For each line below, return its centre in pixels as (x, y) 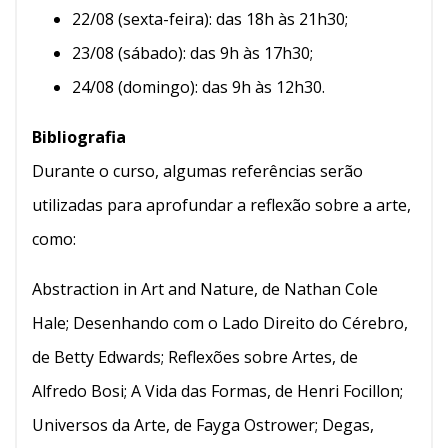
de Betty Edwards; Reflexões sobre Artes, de (195, 356)
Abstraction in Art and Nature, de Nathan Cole (205, 288)
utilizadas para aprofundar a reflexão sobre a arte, (221, 204)
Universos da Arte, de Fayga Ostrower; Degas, (203, 424)
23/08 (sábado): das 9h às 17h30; (192, 52)
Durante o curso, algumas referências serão (197, 170)
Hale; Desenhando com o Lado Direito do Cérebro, (220, 322)
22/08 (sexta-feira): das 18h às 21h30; (210, 18)
